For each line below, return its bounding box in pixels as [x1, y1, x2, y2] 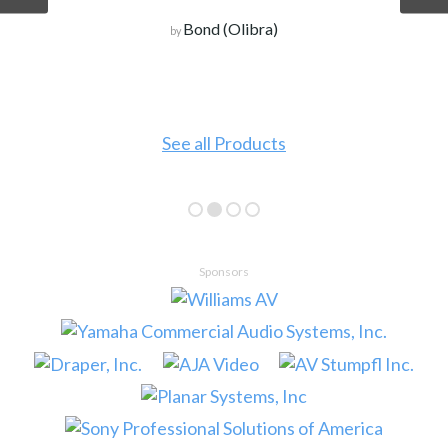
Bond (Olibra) [183, 19, 278, 39]
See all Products [162, 131, 286, 154]
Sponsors [199, 263, 249, 279]
